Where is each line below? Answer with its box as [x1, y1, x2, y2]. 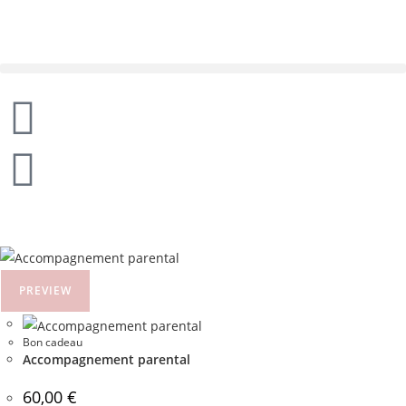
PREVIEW [19, 282, 72, 298]
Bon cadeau [23, 333, 82, 350]
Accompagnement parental [23, 350, 190, 368]
